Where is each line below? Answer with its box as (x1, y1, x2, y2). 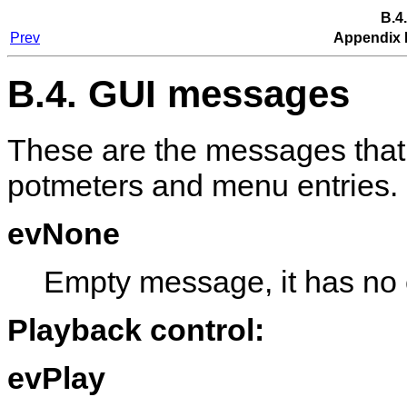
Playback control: (7, 312, 264, 347)
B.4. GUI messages (7, 73, 350, 116)
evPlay (7, 360, 105, 395)
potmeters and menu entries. (7, 167, 398, 203)
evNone (7, 215, 120, 251)
